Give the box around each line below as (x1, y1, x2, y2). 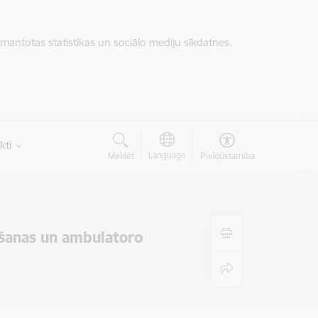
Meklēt (107, 150, 134, 161)
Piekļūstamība (199, 150, 255, 161)
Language (148, 150, 186, 160)
